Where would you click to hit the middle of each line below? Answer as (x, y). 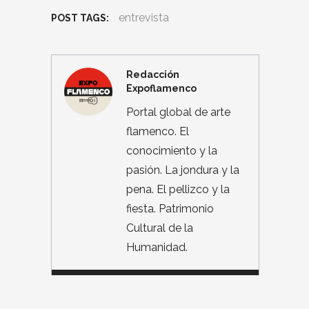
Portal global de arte (178, 112)
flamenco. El (158, 131)
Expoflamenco (161, 88)
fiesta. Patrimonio (170, 208)
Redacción (153, 74)
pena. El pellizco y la (178, 189)
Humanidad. (157, 247)
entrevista (144, 17)
